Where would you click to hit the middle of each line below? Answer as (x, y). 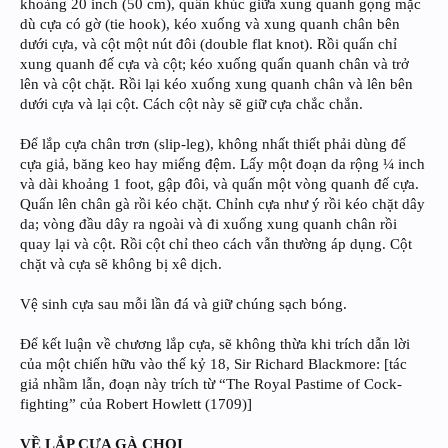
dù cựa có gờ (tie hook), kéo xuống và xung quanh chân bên (210, 24)
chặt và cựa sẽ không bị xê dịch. (121, 264)
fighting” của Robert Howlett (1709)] (136, 404)
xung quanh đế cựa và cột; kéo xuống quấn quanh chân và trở (214, 64)
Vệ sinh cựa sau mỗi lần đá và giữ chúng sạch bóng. (183, 304)
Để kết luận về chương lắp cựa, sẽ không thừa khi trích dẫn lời (215, 344)
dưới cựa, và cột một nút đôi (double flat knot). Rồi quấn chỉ (208, 44)
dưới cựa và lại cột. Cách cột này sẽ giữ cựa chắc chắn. (191, 104)
